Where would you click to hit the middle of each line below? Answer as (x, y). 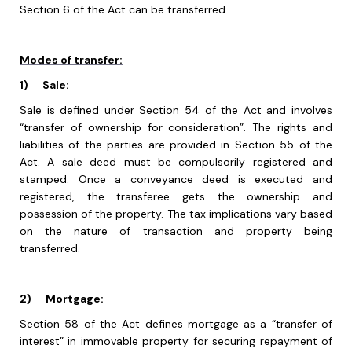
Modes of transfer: (71, 60)
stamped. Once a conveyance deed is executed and (176, 180)
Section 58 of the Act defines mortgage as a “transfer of (176, 324)
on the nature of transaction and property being (176, 231)
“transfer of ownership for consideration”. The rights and (176, 128)
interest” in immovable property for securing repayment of (176, 341)
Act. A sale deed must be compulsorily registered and (176, 162)
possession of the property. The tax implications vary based (176, 214)
